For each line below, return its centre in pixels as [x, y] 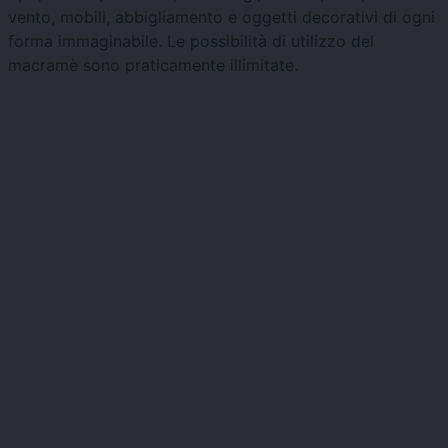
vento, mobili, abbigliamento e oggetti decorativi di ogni [221, 17]
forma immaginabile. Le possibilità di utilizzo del [191, 41]
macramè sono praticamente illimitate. [153, 65]
